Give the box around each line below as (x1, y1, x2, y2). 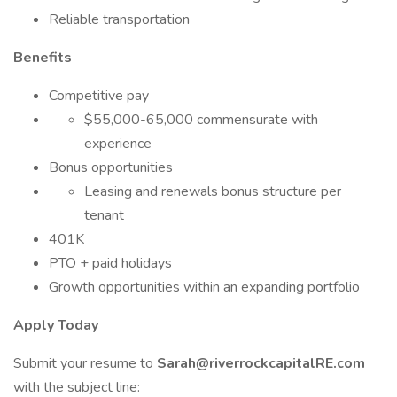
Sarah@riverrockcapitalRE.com (157, 354, 365, 373)
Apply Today (13, 315, 98, 335)
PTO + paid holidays (49, 253, 172, 273)
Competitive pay (49, 86, 149, 105)
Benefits (13, 48, 72, 67)
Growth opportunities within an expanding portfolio (49, 277, 360, 297)
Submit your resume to (13, 354, 157, 373)
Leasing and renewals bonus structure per (84, 182, 341, 201)
